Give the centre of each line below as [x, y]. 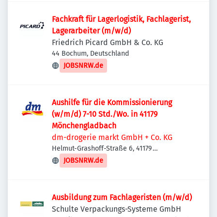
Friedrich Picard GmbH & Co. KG [108, 42]
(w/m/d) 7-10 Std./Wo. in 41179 [105, 114]
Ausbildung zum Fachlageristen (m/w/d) [122, 197]
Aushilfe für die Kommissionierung [112, 102]
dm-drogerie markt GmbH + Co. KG [112, 137]
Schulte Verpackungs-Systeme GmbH [117, 209]
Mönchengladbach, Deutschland [102, 159]
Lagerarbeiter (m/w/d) [91, 31]
